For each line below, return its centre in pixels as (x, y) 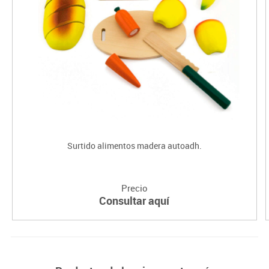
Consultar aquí (134, 201)
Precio (134, 188)
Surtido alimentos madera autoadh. (134, 146)
